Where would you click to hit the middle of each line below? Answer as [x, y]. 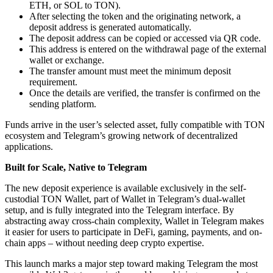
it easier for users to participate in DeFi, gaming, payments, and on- [133, 232]
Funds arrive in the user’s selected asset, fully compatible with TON [135, 124]
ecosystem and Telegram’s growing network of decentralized [121, 135]
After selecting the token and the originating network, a [135, 16]
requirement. [53, 82]
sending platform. [63, 104]
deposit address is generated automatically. [110, 27]
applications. [29, 146]
